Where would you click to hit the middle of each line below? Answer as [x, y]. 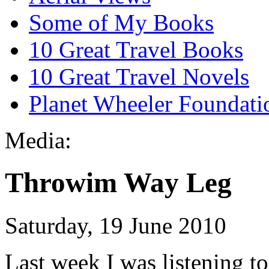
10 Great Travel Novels [139, 76]
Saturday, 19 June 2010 [116, 225]
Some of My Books [121, 22]
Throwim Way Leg [118, 183]
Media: [38, 140]
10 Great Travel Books [136, 49]
